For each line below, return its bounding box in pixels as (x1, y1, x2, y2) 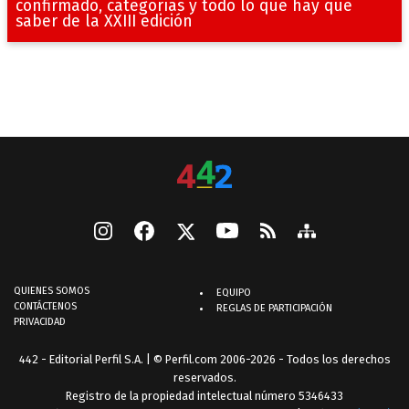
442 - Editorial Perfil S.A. (18, 351, 143, 366)
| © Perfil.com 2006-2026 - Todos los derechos (142, 351, 391, 366)
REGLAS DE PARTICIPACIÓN (216, 301, 332, 314)
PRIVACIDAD (14, 315, 66, 328)
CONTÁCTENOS (14, 299, 77, 312)
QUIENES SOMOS (14, 284, 89, 297)
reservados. (173, 370, 236, 384)
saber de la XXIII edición (15, 12, 193, 32)
